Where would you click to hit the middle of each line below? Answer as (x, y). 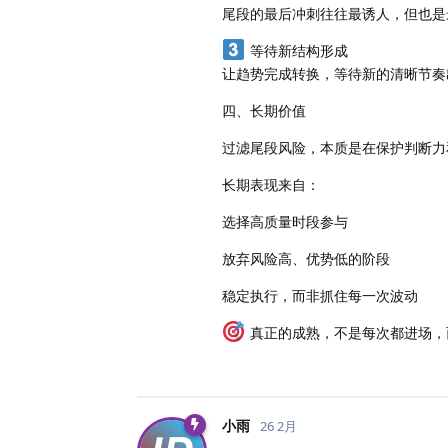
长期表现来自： (271, 185)
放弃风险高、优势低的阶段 (306, 259)
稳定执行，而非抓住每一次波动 (320, 296)
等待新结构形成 (296, 51)
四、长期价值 (264, 111)
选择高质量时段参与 (285, 222)
